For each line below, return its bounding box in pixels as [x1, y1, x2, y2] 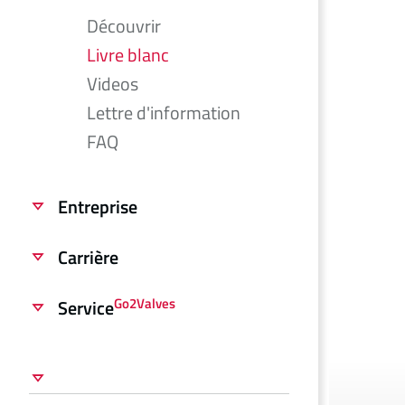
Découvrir [87, 12, 161, 40]
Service [58, 294, 114, 322]
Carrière [58, 243, 118, 271]
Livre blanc [87, 41, 169, 69]
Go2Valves [114, 292, 175, 314]
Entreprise [58, 193, 137, 221]
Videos [87, 70, 138, 98]
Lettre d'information [87, 99, 240, 127]
